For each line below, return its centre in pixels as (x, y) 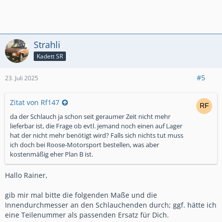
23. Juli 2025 (22, 78)
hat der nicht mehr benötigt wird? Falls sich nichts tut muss (97, 135)
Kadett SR (50, 56)
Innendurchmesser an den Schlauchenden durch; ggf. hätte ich (111, 205)
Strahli (47, 44)
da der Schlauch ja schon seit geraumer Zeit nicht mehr (90, 116)
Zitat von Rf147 (35, 102)
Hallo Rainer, (26, 175)
